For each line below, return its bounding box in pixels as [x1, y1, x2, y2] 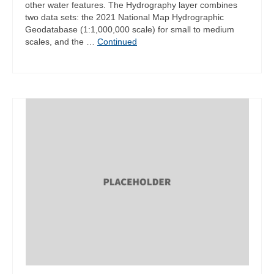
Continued [97, 36, 137, 46]
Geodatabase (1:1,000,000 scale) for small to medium [25, 24, 234, 34]
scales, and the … [25, 36, 97, 46]
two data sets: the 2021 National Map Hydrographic [25, 12, 224, 22]
